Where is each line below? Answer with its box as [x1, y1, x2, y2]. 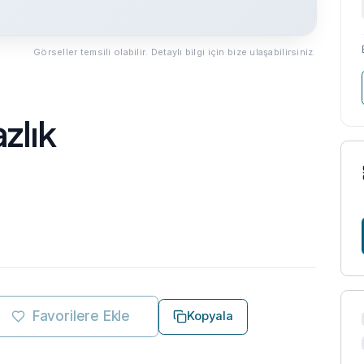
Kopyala [187, 309, 233, 323]
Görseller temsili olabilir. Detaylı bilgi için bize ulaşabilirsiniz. [33, 46, 316, 58]
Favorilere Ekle [32, 308, 131, 324]
